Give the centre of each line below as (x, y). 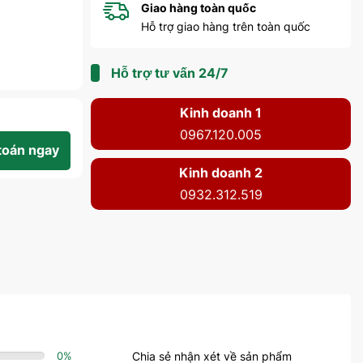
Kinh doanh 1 (221, 113)
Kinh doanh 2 (221, 173)
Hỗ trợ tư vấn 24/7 (170, 73)
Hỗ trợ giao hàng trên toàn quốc (226, 26)
